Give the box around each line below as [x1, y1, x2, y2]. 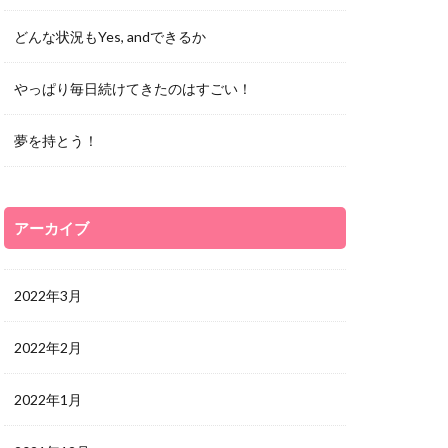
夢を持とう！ [14, 132, 98, 149]
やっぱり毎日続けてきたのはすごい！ [14, 80, 252, 97]
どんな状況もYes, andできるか [14, 28, 206, 45]
